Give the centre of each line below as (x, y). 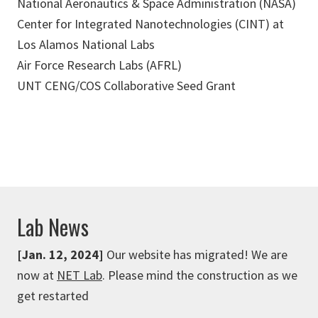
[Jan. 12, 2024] (60, 254)
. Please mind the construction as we (200, 275)
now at (37, 275)
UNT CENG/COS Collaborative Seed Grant (126, 86)
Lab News (53, 227)
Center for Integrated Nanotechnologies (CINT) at (150, 24)
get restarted (53, 296)
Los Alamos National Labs (86, 44)
